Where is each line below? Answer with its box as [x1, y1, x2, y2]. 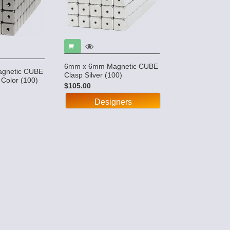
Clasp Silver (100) [64, 70, 123, 79]
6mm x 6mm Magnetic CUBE [64, 62, 159, 70]
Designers [94, 97, 132, 106]
